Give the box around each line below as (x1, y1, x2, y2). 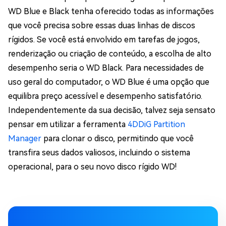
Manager (8, 133, 41, 143)
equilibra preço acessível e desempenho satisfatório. (8, 91, 202, 101)
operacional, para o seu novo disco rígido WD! (8, 161, 177, 172)
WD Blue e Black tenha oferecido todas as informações (8, 6, 214, 16)
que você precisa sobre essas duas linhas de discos (8, 20, 195, 30)
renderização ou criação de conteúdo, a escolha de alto (8, 48, 211, 59)
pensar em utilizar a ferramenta (8, 119, 128, 129)
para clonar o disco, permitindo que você (41, 133, 194, 143)
